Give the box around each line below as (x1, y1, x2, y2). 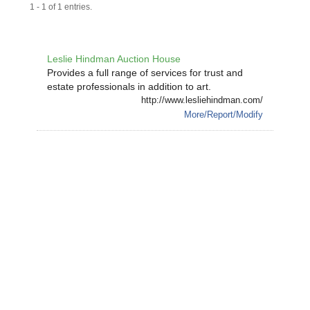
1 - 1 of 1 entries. (30, 3, 93, 12)
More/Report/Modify (184, 109, 264, 120)
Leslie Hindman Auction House (46, 53, 181, 64)
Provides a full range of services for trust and (46, 66, 243, 78)
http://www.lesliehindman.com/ (141, 94, 264, 105)
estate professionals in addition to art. (46, 80, 211, 92)
